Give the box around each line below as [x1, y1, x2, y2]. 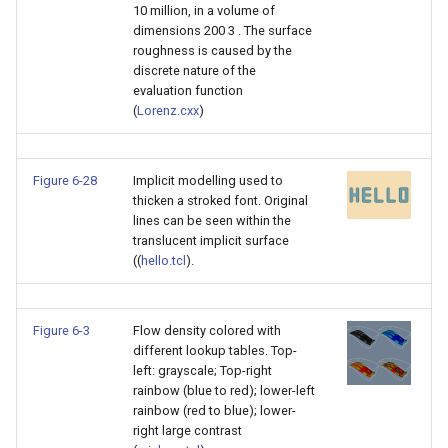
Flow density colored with [133, 323, 281, 338]
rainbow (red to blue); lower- [133, 403, 296, 418]
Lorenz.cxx [137, 103, 199, 118]
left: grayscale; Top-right [133, 363, 272, 378]
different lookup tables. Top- [133, 343, 297, 358]
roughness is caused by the [133, 43, 292, 58]
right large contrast [133, 423, 242, 438]
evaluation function [133, 83, 243, 98]
